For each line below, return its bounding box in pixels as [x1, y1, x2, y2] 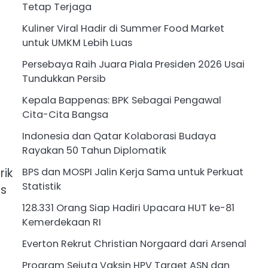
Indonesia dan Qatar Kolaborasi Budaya [22, 129, 216, 144]
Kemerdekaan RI [22, 215, 101, 230]
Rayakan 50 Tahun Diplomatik [22, 144, 166, 158]
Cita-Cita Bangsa [22, 108, 108, 122]
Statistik [22, 179, 61, 194]
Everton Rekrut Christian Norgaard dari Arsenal [22, 237, 246, 251]
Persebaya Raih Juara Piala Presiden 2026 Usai [22, 57, 245, 72]
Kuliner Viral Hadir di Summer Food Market [22, 22, 224, 36]
